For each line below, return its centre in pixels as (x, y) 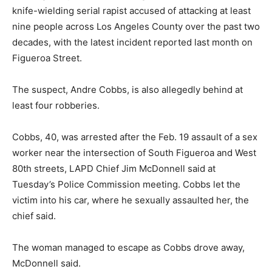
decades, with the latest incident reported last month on (132, 42)
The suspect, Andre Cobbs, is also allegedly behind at (127, 90)
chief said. (34, 216)
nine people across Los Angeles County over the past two (136, 27)
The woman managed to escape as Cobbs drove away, (128, 248)
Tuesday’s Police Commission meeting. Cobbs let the (126, 185)
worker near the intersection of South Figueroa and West (134, 153)
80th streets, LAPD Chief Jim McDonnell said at (114, 169)
